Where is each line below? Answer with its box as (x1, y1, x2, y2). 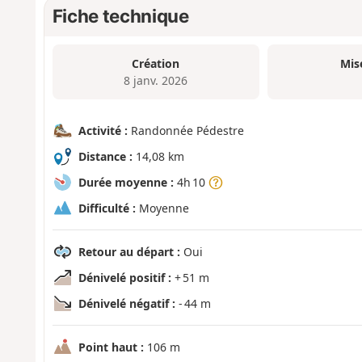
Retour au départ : (78, 244, 180, 260)
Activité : (78, 123, 128, 139)
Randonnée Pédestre (127, 123, 244, 139)
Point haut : (78, 339, 144, 356)
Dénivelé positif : (78, 270, 171, 286)
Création (132, 55, 180, 71)
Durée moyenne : (78, 175, 174, 191)
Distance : (78, 149, 133, 165)
